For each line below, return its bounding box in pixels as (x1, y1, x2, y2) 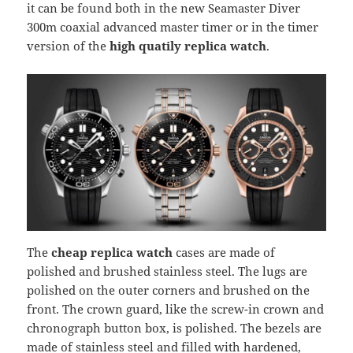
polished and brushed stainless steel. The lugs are (27, 262, 308, 279)
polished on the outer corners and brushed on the (27, 281, 310, 298)
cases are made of (173, 243, 276, 260)
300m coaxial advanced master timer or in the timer (27, 19, 319, 35)
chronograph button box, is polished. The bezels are (27, 319, 322, 336)
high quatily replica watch (110, 38, 267, 54)
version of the (27, 38, 110, 54)
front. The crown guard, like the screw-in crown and (27, 300, 325, 317)
